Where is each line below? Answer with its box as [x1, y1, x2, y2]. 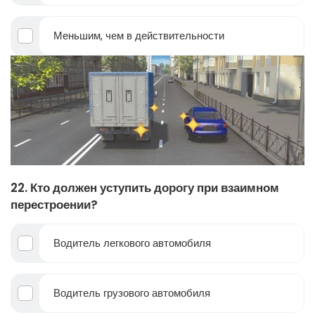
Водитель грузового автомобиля [53, 285, 210, 300]
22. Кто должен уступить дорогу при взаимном [11, 179, 279, 196]
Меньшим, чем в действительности [53, 27, 224, 43]
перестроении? [11, 195, 98, 213]
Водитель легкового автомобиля [53, 235, 211, 250]
